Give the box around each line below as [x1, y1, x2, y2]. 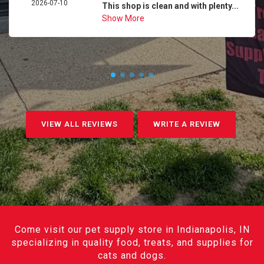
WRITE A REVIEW [153, 120, 220, 128]
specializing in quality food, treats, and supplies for [11, 237, 253, 248]
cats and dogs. [98, 250, 166, 261]
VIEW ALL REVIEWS [41, 120, 118, 128]
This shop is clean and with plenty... [101, 1, 239, 11]
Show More [101, 14, 144, 23]
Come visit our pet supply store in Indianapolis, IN [14, 224, 250, 235]
